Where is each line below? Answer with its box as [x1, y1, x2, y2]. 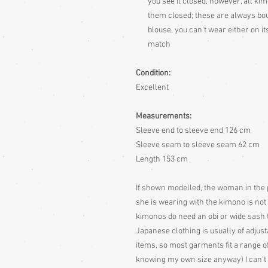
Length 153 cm [136, 154, 188, 165]
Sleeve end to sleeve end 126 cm [136, 126, 251, 136]
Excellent [136, 83, 169, 93]
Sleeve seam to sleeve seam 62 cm [136, 140, 260, 150]
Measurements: [136, 111, 191, 121]
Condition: [136, 68, 170, 78]
